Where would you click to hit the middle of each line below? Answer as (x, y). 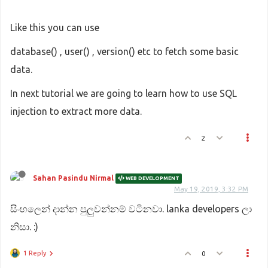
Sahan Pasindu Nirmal (73, 178)
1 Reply (35, 253)
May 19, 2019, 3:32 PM (211, 188)
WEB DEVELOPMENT (152, 178)
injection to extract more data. (76, 111)
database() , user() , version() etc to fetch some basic (124, 51)
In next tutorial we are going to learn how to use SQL (124, 93)
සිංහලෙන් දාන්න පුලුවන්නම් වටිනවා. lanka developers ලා (131, 208)
